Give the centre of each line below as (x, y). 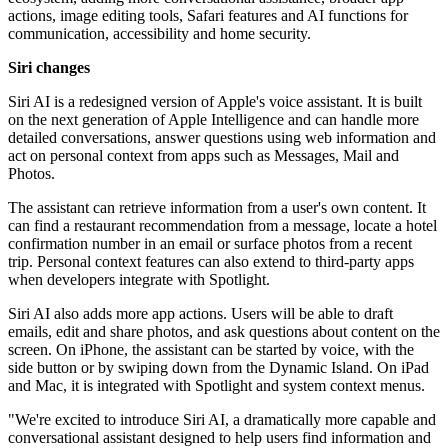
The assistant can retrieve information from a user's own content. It (217, 208)
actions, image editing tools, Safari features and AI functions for (208, 16)
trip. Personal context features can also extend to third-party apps (211, 262)
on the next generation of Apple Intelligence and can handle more (213, 120)
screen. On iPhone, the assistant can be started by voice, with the (211, 350)
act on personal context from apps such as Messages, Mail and (203, 156)
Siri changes (49, 68)
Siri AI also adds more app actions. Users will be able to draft (200, 314)
